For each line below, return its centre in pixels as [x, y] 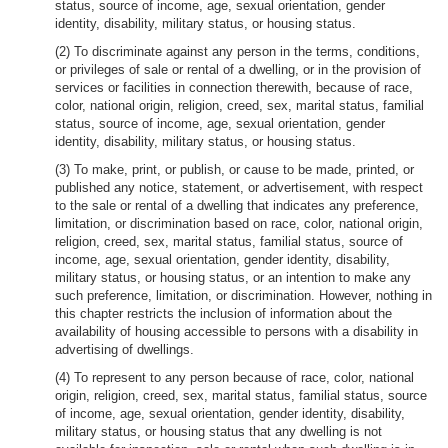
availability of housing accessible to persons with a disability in [236, 331]
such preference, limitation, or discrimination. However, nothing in [243, 295]
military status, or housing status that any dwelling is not [218, 431]
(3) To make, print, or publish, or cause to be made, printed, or [234, 169]
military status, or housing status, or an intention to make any [233, 277]
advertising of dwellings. [124, 349]
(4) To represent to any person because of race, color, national [234, 377]
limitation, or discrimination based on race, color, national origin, [239, 223]
